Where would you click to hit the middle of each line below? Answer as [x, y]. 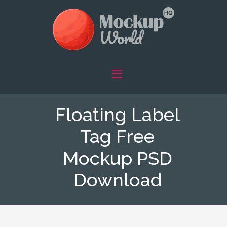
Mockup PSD [117, 158]
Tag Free [117, 136]
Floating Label [117, 115]
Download [117, 180]
